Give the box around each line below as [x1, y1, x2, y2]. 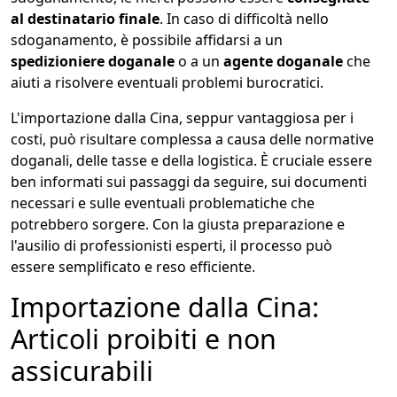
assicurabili [11, 353, 153, 390]
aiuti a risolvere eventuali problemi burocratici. [11, 73, 323, 93]
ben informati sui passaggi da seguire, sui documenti [11, 172, 367, 192]
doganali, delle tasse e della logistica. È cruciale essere [11, 151, 372, 171]
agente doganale [223, 51, 343, 72]
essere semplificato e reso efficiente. [11, 257, 255, 277]
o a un [175, 51, 223, 72]
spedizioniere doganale [11, 51, 175, 72]
